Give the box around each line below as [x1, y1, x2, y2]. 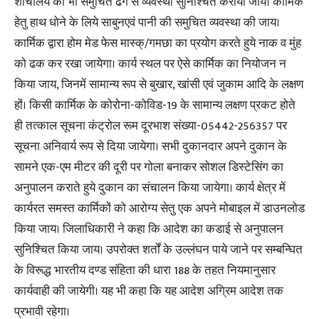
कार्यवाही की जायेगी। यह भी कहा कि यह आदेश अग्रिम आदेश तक [14, 281, 283, 301]
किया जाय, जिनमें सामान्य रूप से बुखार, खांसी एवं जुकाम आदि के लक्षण [14, 75, 303, 95]
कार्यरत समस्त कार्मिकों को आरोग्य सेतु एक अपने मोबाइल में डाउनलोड [14, 199, 305, 219]
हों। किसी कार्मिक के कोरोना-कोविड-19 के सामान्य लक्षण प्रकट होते [14, 95, 296, 115]
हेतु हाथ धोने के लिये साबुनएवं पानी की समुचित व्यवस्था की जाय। [14, 13, 280, 33]
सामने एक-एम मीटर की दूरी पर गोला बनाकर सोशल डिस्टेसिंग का [14, 157, 283, 177]
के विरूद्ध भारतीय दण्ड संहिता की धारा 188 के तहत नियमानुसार [14, 261, 276, 281]
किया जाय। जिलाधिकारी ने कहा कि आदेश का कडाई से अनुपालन [14, 219, 283, 239]
